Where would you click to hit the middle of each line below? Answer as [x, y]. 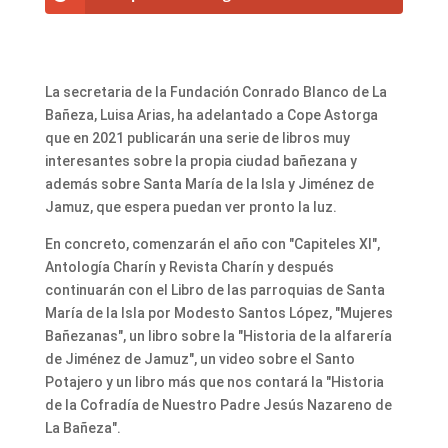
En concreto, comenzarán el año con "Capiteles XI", [212, 243]
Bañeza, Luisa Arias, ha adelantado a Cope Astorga [211, 114]
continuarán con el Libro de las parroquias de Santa [214, 289]
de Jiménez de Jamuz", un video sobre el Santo [199, 358]
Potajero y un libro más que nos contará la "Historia [214, 381]
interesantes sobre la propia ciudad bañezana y [200, 160]
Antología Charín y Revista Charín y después [189, 266]
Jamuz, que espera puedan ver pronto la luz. [190, 206]
